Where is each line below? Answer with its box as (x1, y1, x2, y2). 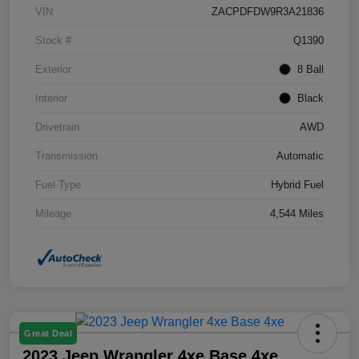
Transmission (35, 149, 98, 162)
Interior (35, 91, 67, 104)
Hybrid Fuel (271, 178, 324, 191)
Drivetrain (35, 120, 79, 133)
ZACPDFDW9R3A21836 (212, 5, 324, 18)
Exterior (35, 63, 71, 75)
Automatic (276, 149, 324, 162)
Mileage (35, 207, 71, 220)
